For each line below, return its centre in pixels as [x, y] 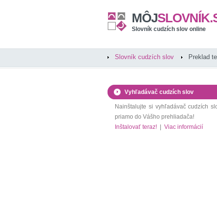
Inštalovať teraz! [136, 127]
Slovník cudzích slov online [169, 29]
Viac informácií [184, 127]
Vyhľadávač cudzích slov [159, 92]
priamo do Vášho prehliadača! [155, 117]
